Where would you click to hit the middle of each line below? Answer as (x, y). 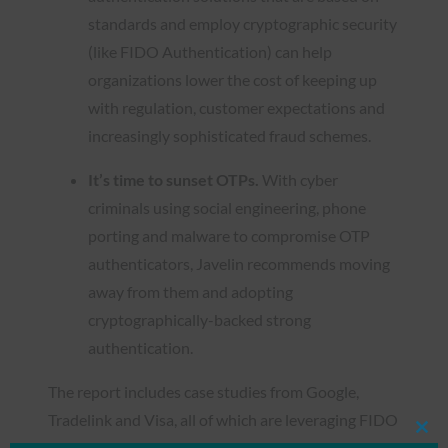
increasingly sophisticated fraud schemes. (229, 135)
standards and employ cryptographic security (242, 23)
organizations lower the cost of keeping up (232, 79)
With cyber (300, 179)
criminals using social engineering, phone (227, 207)
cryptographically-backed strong (199, 319)
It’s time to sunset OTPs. (175, 179)
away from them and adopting (190, 291)
